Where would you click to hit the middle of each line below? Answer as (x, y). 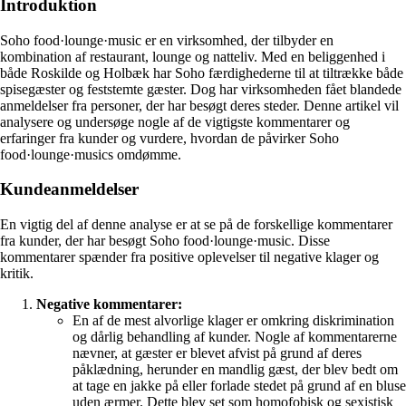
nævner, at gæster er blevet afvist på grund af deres (217, 353)
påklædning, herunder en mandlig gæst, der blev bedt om (235, 369)
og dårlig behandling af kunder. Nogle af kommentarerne (235, 336)
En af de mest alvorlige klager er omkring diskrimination (233, 320)
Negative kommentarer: (109, 304)
